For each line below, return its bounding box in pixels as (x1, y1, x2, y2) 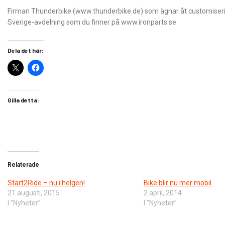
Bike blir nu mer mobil (144, 178, 212, 187)
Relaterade (8, 161, 39, 168)
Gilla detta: (8, 96, 39, 103)
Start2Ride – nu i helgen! (8, 178, 85, 187)
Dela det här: (8, 46, 44, 54)
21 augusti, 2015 (8, 188, 60, 197)
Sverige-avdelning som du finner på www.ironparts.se (8, 18, 176, 26)
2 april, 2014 (144, 188, 182, 197)
